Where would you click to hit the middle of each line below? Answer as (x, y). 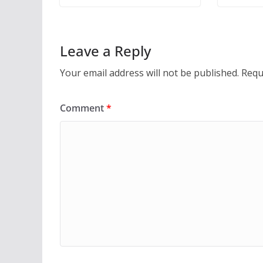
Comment (83, 108)
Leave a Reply (105, 51)
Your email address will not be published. (149, 73)
